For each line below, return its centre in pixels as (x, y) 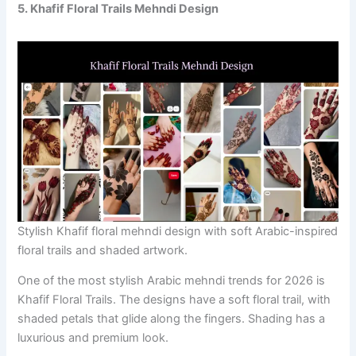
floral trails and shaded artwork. (103, 250)
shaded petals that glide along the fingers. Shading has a (172, 319)
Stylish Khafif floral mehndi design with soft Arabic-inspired (178, 231)
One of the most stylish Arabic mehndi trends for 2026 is (172, 281)
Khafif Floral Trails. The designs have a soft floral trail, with (174, 300)
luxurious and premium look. (93, 338)
